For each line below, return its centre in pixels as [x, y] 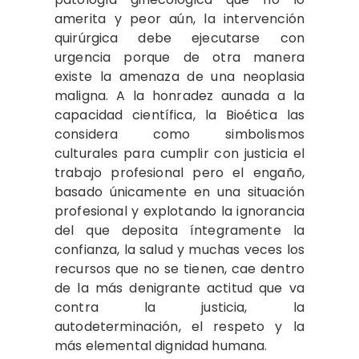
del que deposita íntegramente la [179, 230]
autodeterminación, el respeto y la [179, 327]
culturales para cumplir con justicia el [179, 153]
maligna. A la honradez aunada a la [179, 96]
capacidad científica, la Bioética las [179, 115]
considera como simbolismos [179, 134]
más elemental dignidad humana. [161, 346]
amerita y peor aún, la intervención [179, 19]
